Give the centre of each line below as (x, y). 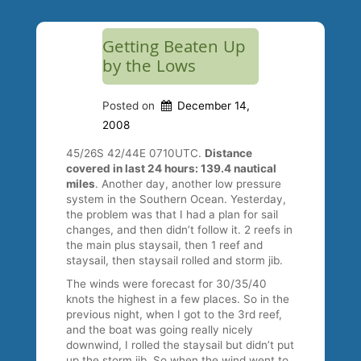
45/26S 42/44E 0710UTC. (136, 154)
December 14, (213, 105)
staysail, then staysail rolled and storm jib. (175, 261)
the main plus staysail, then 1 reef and (165, 245)
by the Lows (149, 68)
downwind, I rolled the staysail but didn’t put (180, 345)
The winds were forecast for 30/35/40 (167, 284)
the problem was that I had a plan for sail (172, 215)
